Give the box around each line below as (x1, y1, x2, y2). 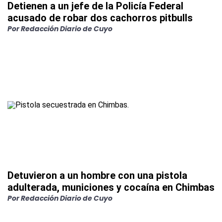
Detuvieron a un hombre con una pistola (7, 169, 187, 182)
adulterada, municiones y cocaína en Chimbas (7, 181, 215, 194)
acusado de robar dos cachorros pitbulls (7, 12, 193, 24)
